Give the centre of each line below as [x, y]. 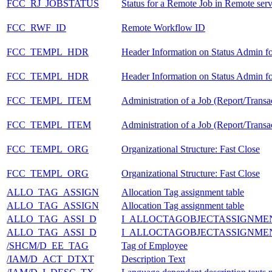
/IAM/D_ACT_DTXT [50, 259]
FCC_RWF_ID [36, 27]
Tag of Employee [155, 245]
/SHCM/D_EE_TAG [48, 245]
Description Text [153, 259]
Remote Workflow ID [163, 27]
